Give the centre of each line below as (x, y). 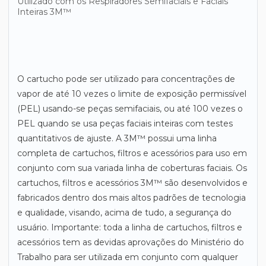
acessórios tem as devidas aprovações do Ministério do (131, 242)
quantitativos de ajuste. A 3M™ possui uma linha (117, 138)
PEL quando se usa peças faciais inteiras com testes (125, 123)
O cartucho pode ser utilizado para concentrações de (126, 79)
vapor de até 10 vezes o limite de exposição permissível (132, 94)
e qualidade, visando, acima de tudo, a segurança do (124, 213)
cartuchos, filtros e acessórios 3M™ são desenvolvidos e (132, 183)
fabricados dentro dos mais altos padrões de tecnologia (132, 198)
